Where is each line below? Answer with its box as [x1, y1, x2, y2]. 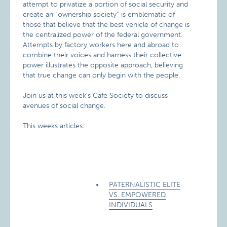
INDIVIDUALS [109, 201, 153, 209]
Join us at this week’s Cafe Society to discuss [23, 91, 168, 100]
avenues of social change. [23, 101, 106, 110]
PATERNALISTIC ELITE [109, 180, 181, 189]
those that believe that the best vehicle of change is [23, 20, 190, 29]
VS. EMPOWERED [109, 191, 166, 199]
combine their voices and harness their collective [23, 51, 182, 59]
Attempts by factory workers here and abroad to [23, 41, 179, 49]
